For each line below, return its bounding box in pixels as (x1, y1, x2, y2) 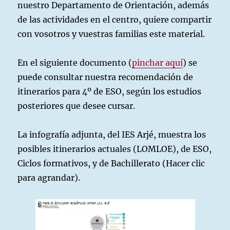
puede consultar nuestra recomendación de (17, 71, 194, 82)
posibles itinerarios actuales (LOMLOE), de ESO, (17, 143, 212, 154)
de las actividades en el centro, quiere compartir (17, 14, 212, 25)
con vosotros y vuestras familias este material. (17, 28, 205, 39)
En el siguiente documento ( (17, 57, 132, 68)
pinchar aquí (132, 57, 183, 68)
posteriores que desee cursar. (17, 100, 136, 111)
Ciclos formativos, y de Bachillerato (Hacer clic (17, 158, 205, 168)
